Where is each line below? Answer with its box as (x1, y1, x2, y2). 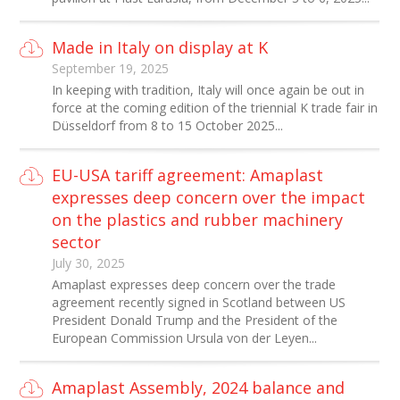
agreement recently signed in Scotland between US (52, 294, 346, 311)
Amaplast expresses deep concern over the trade (52, 276, 337, 293)
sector (52, 231, 102, 253)
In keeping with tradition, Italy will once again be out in (52, 81, 365, 98)
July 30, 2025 (52, 254, 126, 271)
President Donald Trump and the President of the (52, 312, 338, 329)
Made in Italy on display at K (52, 37, 269, 58)
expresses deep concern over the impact (52, 187, 366, 208)
